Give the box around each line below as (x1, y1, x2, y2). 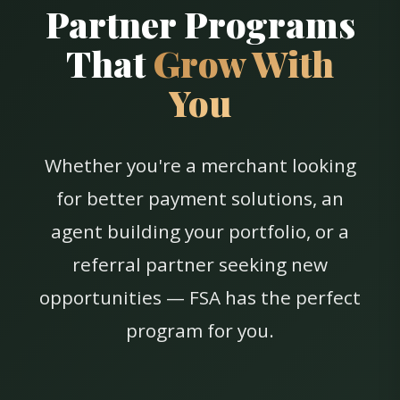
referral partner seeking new (72, 252, 328, 278)
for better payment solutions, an (56, 186, 344, 212)
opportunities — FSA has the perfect (39, 285, 361, 311)
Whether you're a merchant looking (44, 153, 356, 179)
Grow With (154, 39, 334, 87)
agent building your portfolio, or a (51, 219, 349, 245)
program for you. (126, 318, 274, 344)
